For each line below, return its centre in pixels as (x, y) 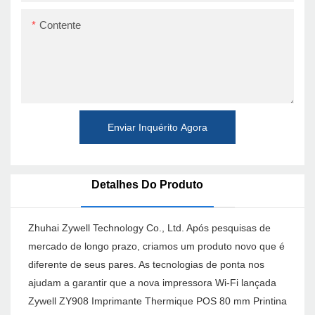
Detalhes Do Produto (147, 185)
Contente (60, 25)
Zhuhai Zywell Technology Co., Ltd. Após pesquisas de (149, 228)
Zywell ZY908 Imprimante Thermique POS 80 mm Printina (157, 301)
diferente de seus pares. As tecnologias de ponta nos (146, 265)
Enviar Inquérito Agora (157, 127)
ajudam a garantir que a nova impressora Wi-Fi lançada (152, 283)
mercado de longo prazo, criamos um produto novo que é (156, 246)
